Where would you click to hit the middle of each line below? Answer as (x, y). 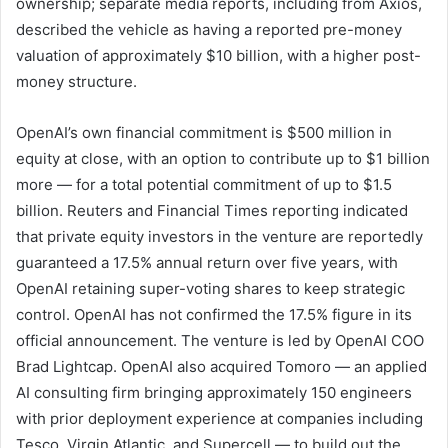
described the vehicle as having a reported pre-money (209, 29)
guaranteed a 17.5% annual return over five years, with (207, 262)
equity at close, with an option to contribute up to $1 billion (223, 158)
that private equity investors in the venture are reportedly (219, 236)
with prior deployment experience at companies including (219, 418)
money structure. (76, 81)
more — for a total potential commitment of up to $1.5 (204, 184)
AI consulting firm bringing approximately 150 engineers (214, 392)
